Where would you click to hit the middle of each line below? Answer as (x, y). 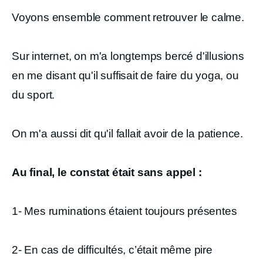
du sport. (33, 95)
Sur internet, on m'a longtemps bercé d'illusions (128, 56)
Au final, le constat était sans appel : (107, 172)
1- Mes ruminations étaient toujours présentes (124, 211)
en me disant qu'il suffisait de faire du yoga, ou (125, 75)
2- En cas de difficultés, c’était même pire (112, 250)
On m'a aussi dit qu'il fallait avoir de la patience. (128, 134)
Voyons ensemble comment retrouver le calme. (128, 17)
